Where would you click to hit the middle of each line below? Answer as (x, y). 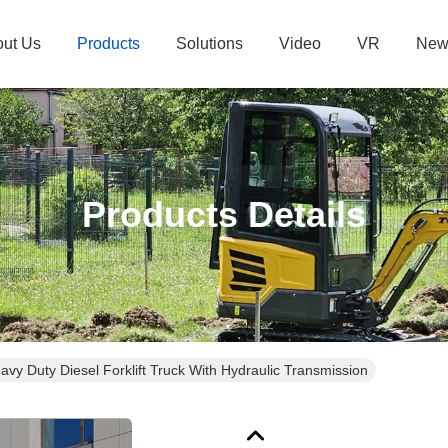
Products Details (224, 214)
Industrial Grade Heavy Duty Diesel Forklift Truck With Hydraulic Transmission (278, 370)
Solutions (209, 43)
